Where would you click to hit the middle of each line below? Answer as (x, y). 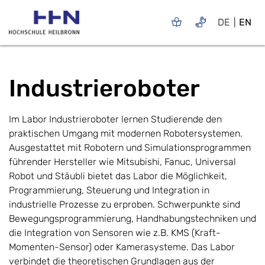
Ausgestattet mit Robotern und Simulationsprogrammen (130, 147)
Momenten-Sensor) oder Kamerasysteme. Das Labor (122, 247)
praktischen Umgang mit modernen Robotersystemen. (126, 133)
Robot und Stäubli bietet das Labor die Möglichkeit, (118, 176)
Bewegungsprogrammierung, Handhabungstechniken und (132, 218)
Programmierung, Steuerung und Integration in (109, 190)
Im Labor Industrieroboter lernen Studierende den (115, 119)
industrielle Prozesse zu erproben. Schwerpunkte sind (125, 204)
